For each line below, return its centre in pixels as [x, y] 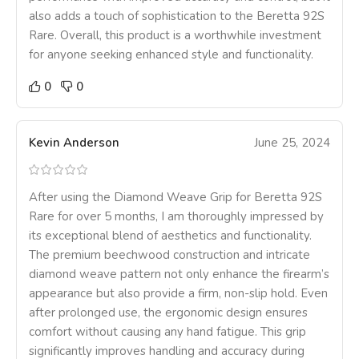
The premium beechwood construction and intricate [169, 255]
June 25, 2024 [292, 143]
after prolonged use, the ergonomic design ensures [168, 313]
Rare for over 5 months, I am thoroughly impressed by [176, 217]
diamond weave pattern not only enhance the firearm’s [179, 274]
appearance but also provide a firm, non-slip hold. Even [178, 294]
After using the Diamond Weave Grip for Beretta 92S [175, 198]
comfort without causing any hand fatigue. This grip [167, 332]
